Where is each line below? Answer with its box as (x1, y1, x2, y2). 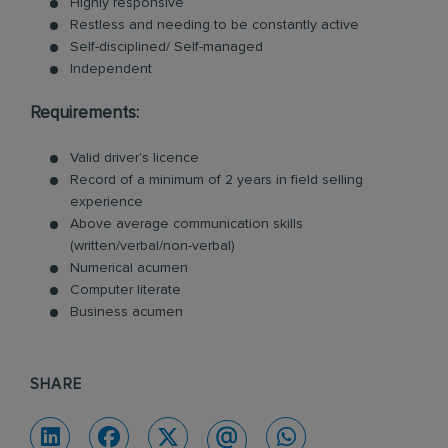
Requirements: (30, 105, 139, 122)
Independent (70, 62, 152, 76)
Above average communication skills (70, 217, 303, 231)
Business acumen (70, 305, 183, 319)
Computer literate (70, 283, 181, 297)
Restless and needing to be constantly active (70, 18, 359, 32)
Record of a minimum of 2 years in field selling (70, 173, 363, 187)
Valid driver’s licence (70, 151, 199, 165)
